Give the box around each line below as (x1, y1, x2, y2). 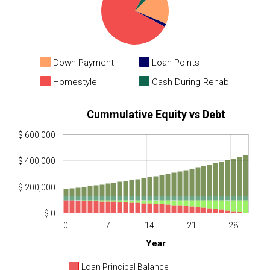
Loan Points (152, 57, 199, 68)
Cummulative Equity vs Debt (87, 107, 225, 121)
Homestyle (53, 76, 97, 87)
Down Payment (53, 57, 114, 68)
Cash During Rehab (152, 76, 229, 87)
